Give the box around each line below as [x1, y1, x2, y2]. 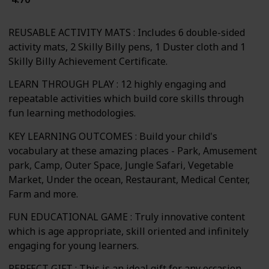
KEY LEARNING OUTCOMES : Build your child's [8, 129, 217, 143]
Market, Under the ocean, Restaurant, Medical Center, [8, 172, 250, 186]
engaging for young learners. [8, 239, 139, 253]
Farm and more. [8, 187, 78, 201]
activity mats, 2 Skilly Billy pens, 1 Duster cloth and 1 [8, 40, 246, 53]
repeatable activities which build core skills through [8, 92, 244, 106]
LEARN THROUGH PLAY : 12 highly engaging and [8, 77, 226, 91]
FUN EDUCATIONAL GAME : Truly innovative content [8, 210, 245, 224]
